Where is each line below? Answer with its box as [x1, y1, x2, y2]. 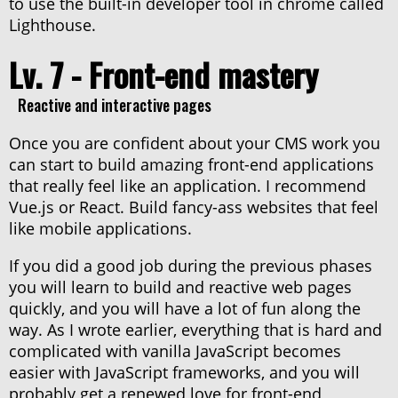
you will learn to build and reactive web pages [9, 276, 352, 298]
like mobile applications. [9, 218, 192, 240]
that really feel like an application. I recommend [9, 175, 366, 197]
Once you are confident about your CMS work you [9, 132, 380, 155]
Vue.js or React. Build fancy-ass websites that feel [9, 196, 378, 219]
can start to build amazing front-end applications [9, 154, 374, 176]
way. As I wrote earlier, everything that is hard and [9, 319, 382, 341]
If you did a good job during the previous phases [9, 255, 372, 277]
